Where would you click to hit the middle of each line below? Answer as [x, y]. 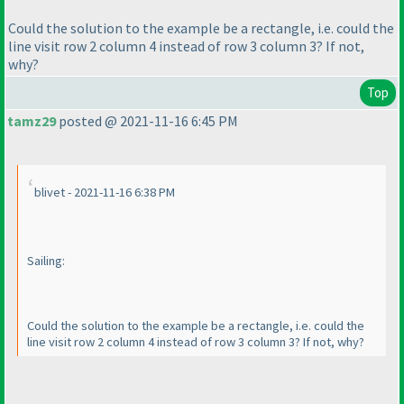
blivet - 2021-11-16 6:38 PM [105, 193]
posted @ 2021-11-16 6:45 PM [147, 121]
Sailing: [46, 261]
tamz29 [32, 121]
